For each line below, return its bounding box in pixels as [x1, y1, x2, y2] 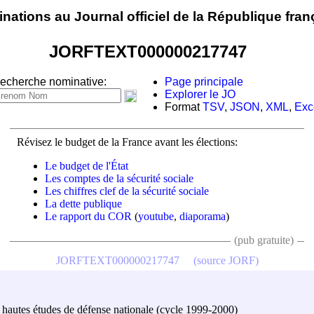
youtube [138, 210, 174, 222]
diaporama [179, 210, 226, 222]
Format [165, 101, 203, 114]
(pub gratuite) [234, 233, 294, 246]
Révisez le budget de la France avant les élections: [17, 135, 238, 148]
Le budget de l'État [45, 159, 128, 172]
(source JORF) [193, 254, 259, 266]
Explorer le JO [165, 88, 235, 101]
